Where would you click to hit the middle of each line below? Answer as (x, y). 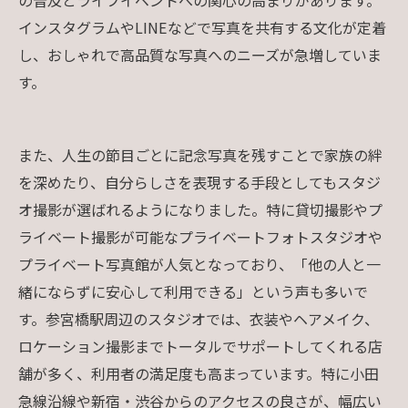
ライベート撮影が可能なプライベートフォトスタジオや (200, 236)
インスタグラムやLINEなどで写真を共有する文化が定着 (202, 27)
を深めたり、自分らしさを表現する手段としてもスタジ (199, 182)
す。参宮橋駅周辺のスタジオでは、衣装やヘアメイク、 (199, 318)
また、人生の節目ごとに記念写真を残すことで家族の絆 (200, 154)
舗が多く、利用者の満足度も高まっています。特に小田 (199, 373)
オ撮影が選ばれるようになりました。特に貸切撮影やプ (200, 209)
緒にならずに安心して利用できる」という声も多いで (193, 291)
